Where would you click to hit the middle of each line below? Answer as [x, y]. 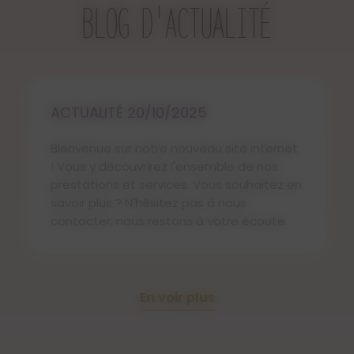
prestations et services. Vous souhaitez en [176, 185]
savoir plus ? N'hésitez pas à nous [149, 203]
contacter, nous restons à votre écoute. [169, 221]
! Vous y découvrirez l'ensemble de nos [164, 167]
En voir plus [177, 298]
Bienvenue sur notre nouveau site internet [174, 149]
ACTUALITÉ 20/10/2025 [129, 113]
